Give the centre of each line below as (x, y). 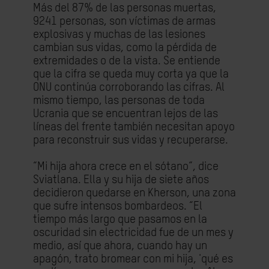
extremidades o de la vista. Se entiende (127, 61)
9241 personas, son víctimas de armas (124, 21)
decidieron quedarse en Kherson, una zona (134, 193)
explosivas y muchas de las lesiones (119, 35)
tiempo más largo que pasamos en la (120, 219)
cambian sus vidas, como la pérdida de (125, 48)
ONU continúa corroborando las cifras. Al (129, 87)
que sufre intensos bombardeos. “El (118, 206)
